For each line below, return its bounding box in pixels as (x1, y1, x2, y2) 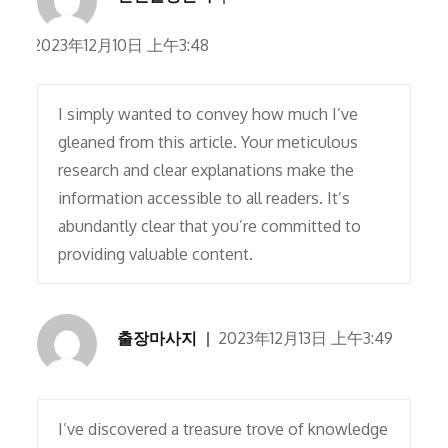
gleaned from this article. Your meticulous (58, 132, 359, 153)
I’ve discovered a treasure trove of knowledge (58, 419, 389, 440)
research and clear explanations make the (58, 160, 355, 181)
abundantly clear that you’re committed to (58, 216, 362, 237)
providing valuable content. (58, 244, 254, 265)
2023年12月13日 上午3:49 (218, 328, 394, 349)
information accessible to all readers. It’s (58, 188, 351, 209)
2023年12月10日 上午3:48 (32, 35, 210, 56)
